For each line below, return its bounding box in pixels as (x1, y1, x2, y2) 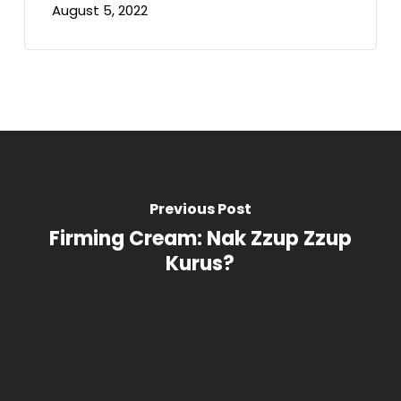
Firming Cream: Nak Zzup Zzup (48, 225, 352, 252)
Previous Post (149, 199, 252, 219)
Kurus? (166, 250, 235, 277)
